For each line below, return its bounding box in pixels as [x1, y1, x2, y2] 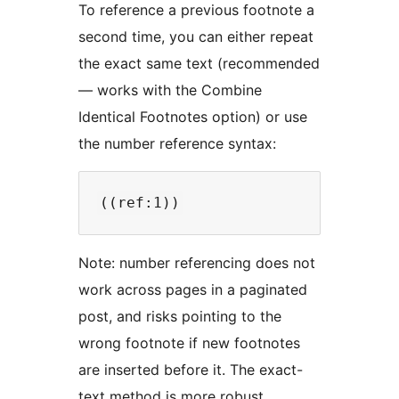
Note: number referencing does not [78, 254, 315, 273]
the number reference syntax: [78, 134, 276, 153]
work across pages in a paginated [78, 281, 307, 299]
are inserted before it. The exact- [78, 361, 303, 379]
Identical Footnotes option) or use [78, 108, 307, 126]
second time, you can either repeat [78, 28, 313, 46]
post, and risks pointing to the [78, 307, 281, 326]
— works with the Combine [78, 81, 262, 100]
